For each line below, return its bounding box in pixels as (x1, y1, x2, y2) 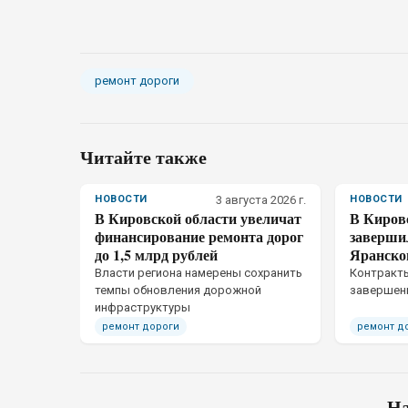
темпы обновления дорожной (95, 283, 261, 297)
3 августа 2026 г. (216, 193, 306, 207)
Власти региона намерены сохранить (95, 266, 302, 280)
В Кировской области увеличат (95, 208, 301, 229)
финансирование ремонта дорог (95, 226, 303, 247)
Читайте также (80, 144, 207, 170)
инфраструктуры (95, 301, 190, 314)
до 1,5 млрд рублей (95, 244, 218, 265)
